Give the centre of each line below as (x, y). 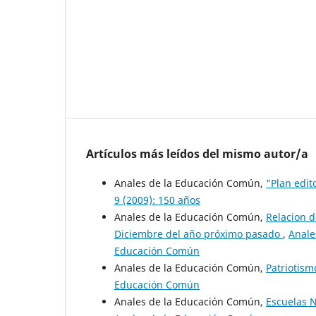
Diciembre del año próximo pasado (199, 234)
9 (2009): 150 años (157, 200)
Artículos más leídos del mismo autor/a (197, 154)
